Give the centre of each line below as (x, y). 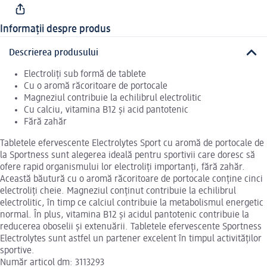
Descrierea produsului (54, 53)
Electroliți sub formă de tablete (85, 74)
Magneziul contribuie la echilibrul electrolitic (113, 98)
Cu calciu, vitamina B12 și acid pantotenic (106, 110)
